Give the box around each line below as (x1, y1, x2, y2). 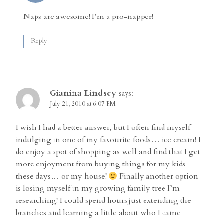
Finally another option (117, 171, 199, 182)
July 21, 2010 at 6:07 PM (50, 99, 116, 109)
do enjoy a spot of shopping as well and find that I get (16, 146, 200, 158)
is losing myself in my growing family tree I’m (16, 183, 180, 194)
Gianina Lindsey (50, 87, 116, 100)
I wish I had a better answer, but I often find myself (16, 122, 190, 133)
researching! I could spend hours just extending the (16, 195, 191, 206)
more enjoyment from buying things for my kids (16, 159, 185, 170)
